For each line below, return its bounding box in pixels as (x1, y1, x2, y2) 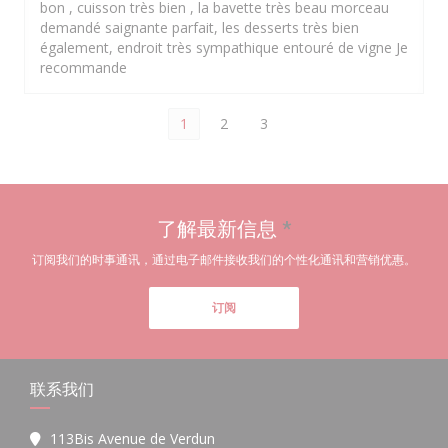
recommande (40, 58, 127, 77)
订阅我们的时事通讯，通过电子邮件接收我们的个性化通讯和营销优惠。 (32, 251, 416, 268)
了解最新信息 (156, 215, 282, 241)
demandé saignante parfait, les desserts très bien (40, 18, 359, 37)
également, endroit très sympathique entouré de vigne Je (40, 38, 408, 57)
